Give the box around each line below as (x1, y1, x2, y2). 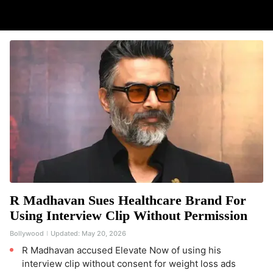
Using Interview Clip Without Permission (10, 208, 247, 223)
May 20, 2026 (82, 229, 126, 238)
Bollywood (10, 229, 44, 238)
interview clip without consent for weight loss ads (22, 258, 236, 269)
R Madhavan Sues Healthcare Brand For (10, 193, 246, 208)
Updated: (49, 229, 82, 238)
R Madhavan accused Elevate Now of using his (22, 244, 221, 256)
